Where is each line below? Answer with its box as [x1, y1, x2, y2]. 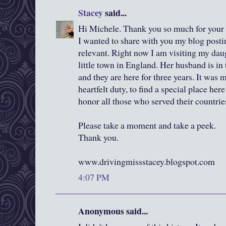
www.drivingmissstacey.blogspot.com [78, 155, 215, 168]
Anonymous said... [78, 204, 148, 218]
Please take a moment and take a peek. [78, 119, 216, 132]
